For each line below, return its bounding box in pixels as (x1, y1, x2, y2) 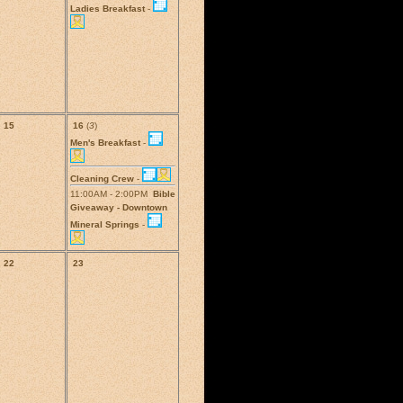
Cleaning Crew (69, 173, 134, 184)
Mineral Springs (69, 219, 139, 229)
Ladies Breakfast (69, 3, 145, 13)
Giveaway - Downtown (69, 201, 167, 212)
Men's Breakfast (69, 137, 140, 148)
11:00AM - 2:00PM (69, 188, 153, 199)
